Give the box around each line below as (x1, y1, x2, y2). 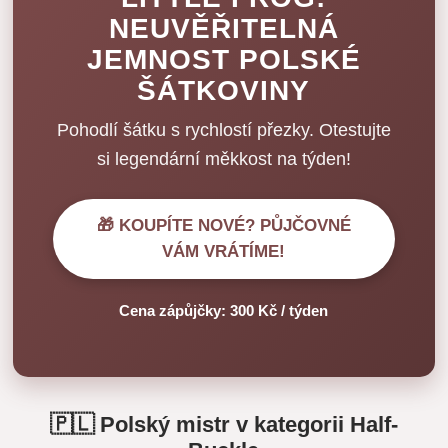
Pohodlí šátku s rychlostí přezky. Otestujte (56, 120, 391, 141)
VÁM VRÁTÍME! (162, 242, 286, 262)
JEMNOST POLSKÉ (86, 44, 361, 76)
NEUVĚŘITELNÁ (108, 13, 339, 45)
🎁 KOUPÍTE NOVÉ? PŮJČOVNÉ (96, 216, 351, 236)
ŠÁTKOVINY (137, 75, 311, 107)
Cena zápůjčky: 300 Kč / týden (119, 302, 329, 320)
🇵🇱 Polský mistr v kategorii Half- (49, 412, 398, 438)
